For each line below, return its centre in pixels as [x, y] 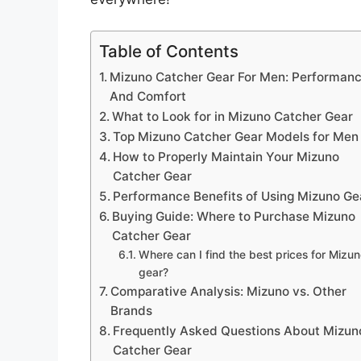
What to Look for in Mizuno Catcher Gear [233, 116]
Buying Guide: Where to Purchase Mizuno [234, 216]
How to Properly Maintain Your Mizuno [226, 156]
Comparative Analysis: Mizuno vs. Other [229, 291]
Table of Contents [169, 51]
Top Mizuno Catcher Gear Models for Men [236, 136]
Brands [132, 310]
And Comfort [148, 96]
